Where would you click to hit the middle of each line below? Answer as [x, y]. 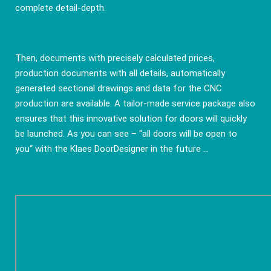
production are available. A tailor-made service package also [135, 104]
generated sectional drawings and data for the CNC [118, 89]
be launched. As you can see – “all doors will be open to [126, 134]
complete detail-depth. [60, 8]
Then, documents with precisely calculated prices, [115, 58]
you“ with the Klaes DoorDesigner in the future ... [112, 149]
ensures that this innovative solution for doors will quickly [131, 119]
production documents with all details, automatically [120, 73]
